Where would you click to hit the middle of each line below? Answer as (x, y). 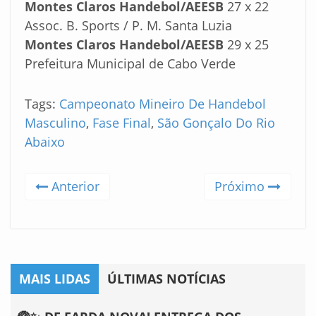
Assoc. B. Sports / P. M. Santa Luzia (128, 25)
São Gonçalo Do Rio (216, 122)
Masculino (55, 122)
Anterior (74, 186)
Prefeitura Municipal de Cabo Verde (130, 63)
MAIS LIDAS (55, 278)
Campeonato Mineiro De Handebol (163, 103)
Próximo (241, 186)
